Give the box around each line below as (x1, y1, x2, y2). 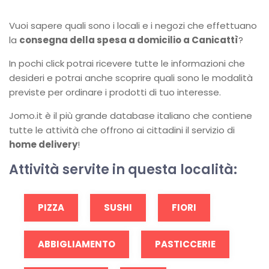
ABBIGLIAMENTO (38, 238, 115, 250)
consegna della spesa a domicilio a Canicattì (19, 34, 238, 46)
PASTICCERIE (155, 238, 216, 250)
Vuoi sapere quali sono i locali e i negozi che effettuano (9, 19, 257, 32)
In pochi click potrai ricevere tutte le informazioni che (9, 57, 245, 70)
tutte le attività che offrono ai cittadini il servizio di (9, 124, 235, 136)
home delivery (9, 138, 77, 151)
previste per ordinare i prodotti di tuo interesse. (9, 86, 221, 98)
